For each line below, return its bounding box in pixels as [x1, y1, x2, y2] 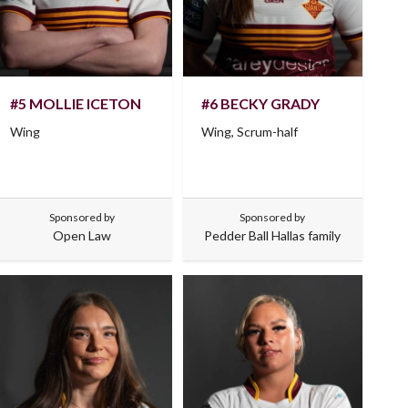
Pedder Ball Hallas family [204, 228, 342, 244]
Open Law [52, 228, 111, 244]
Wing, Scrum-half [200, 124, 298, 140]
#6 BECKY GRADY [200, 95, 320, 113]
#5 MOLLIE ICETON [10, 95, 142, 113]
